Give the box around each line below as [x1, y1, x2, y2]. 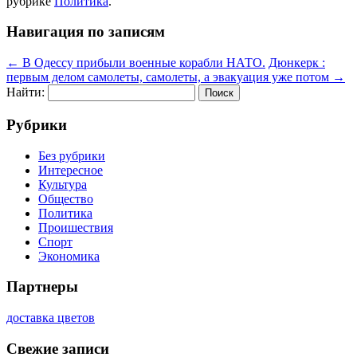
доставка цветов [6, 311, 95, 324]
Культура [38, 177, 87, 191]
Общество [38, 191, 93, 206]
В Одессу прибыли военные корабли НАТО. [19, 56, 265, 70]
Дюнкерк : [269, 56, 325, 70]
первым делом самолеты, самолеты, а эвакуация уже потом [6, 70, 332, 84]
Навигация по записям [6, 23, 165, 41]
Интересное [38, 163, 103, 177]
